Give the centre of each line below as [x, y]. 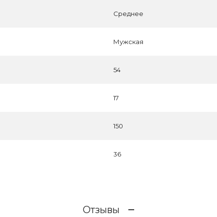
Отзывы [101, 209]
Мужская [128, 42]
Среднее [128, 14]
